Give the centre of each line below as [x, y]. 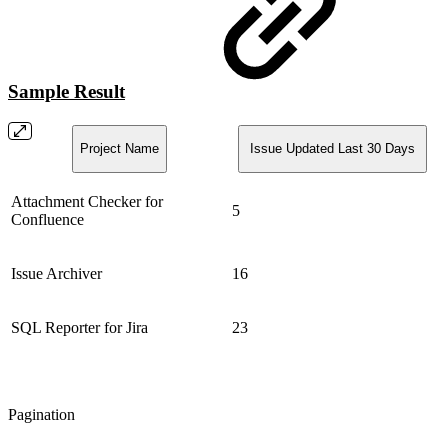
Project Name [119, 149]
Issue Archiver [56, 273]
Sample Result [66, 92]
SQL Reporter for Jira [79, 327]
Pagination [41, 414]
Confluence [47, 219]
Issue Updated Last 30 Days [332, 149]
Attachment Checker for [87, 201]
